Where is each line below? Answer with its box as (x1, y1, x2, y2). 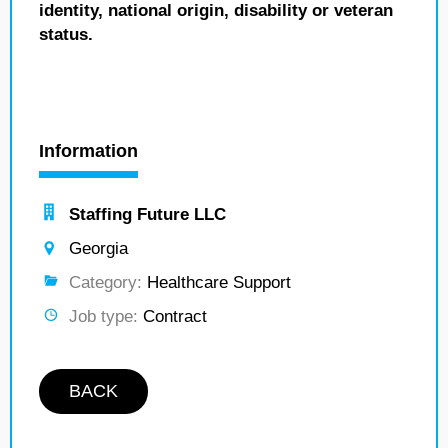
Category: (69, 273, 142, 292)
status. (39, 25, 93, 44)
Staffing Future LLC (69, 205, 226, 224)
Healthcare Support (142, 273, 291, 292)
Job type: (69, 307, 138, 326)
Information (39, 141, 138, 161)
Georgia (69, 239, 128, 258)
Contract (138, 307, 207, 326)
